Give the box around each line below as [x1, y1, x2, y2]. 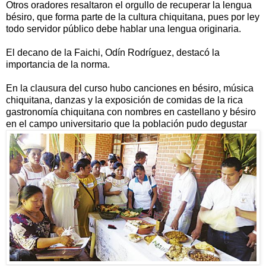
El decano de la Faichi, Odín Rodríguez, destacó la [6, 47, 220, 58]
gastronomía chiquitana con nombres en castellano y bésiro [6, 107, 256, 118]
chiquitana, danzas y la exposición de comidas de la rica [6, 95, 243, 106]
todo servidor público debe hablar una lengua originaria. [6, 24, 241, 34]
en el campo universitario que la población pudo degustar [6, 119, 247, 129]
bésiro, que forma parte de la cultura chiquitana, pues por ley [6, 12, 259, 23]
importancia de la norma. [6, 59, 110, 70]
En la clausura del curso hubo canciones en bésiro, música [6, 83, 254, 94]
